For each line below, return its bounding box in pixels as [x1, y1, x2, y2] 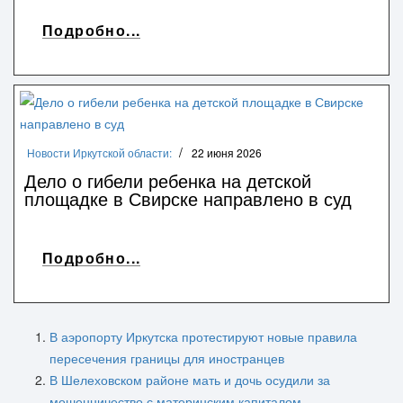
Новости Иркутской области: [27, 144, 172, 160]
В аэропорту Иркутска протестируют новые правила [49, 327, 357, 345]
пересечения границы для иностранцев [49, 348, 284, 367]
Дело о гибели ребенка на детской [24, 166, 311, 193]
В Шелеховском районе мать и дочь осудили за [49, 370, 330, 389]
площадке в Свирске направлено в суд [24, 184, 352, 211]
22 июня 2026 [192, 144, 262, 160]
